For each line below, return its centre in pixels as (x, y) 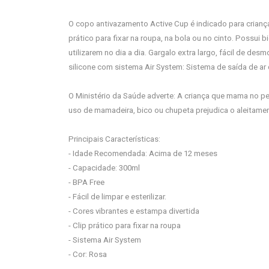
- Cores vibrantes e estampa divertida (134, 211)
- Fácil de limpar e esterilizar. (117, 197)
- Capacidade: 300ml (104, 168)
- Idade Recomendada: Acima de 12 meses (143, 153)
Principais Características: (114, 139)
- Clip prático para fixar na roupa (125, 225)
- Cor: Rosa (88, 254)
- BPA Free (86, 182)
